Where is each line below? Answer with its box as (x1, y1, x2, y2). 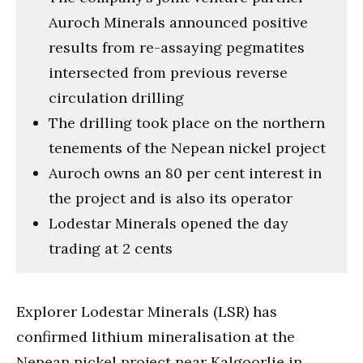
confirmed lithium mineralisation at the (16, 327, 295, 346)
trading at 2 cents (49, 238, 173, 258)
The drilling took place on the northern (49, 113, 325, 132)
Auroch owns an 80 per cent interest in (49, 163, 322, 182)
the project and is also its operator (49, 188, 293, 207)
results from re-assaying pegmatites (49, 37, 305, 57)
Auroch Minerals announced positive (49, 12, 308, 32)
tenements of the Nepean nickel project (49, 138, 326, 157)
